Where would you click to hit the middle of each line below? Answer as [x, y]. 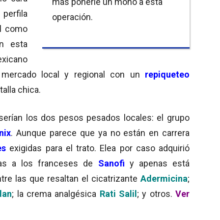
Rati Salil [118, 193]
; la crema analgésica [56, 193]
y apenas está [160, 163]
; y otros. [156, 193]
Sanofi [111, 163]
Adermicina [164, 178]
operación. [72, 17]
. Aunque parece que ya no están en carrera [100, 133]
